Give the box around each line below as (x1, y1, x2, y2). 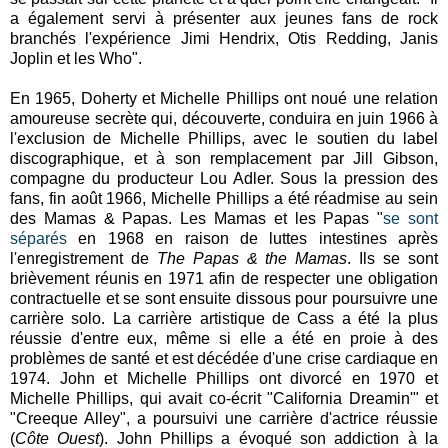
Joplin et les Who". (10, 49, 142, 67)
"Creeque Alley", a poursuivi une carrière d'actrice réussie (10, 409, 438, 427)
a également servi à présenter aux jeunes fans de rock (10, 9, 438, 27)
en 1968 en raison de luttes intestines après (67, 229, 438, 247)
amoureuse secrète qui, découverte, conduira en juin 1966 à (10, 109, 438, 127)
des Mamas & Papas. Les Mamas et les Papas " (10, 209, 384, 227)
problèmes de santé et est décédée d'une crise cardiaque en (10, 349, 438, 367)
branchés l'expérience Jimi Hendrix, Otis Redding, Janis (10, 29, 438, 47)
